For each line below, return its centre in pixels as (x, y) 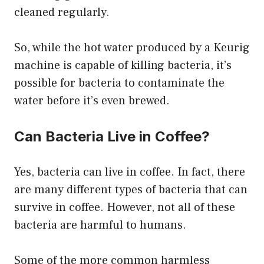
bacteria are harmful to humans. (100, 225)
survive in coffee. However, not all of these (125, 207)
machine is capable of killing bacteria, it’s (123, 65)
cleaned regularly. (62, 12)
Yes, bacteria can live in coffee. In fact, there (130, 172)
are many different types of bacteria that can (131, 189)
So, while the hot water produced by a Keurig (132, 47)
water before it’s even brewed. (92, 100)
